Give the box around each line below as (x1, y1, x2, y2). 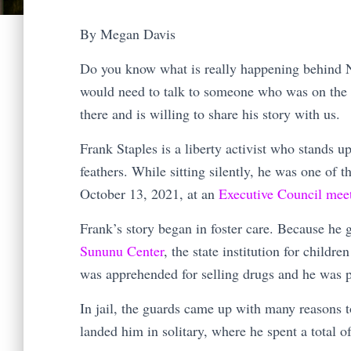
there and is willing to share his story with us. (80, 104, 345, 124)
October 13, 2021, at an (80, 184, 219, 204)
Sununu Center (80, 241, 164, 261)
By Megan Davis (80, 24, 175, 44)
